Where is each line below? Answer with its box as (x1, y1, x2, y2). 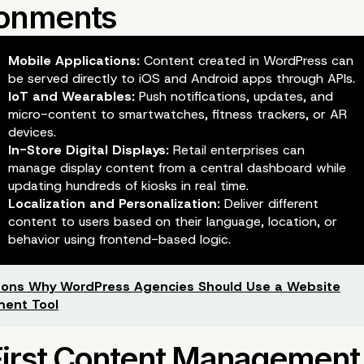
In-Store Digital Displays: (7, 141, 169, 158)
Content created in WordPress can (139, 51, 353, 69)
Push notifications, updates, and (134, 87, 333, 105)
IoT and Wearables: (7, 87, 135, 105)
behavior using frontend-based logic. (7, 230, 231, 248)
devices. (7, 123, 56, 141)
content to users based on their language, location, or (7, 212, 337, 230)
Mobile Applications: (7, 51, 140, 69)
